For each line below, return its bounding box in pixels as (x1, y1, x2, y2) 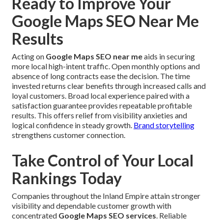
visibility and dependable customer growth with (12, 201, 171, 211)
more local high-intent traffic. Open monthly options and (12, 61, 200, 71)
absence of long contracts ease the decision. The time (12, 71, 190, 81)
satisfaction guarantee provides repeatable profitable (12, 101, 192, 110)
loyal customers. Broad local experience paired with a (12, 91, 190, 101)
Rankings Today (12, 168, 122, 188)
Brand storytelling (134, 120, 194, 130)
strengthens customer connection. (12, 130, 125, 140)
